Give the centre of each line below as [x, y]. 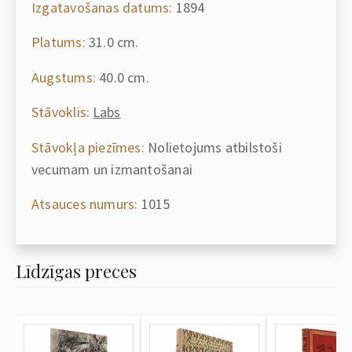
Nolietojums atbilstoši [213, 147]
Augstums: [64, 77]
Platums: [59, 42]
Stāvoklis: [61, 112]
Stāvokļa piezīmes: [88, 147]
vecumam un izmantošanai [112, 169]
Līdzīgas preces [76, 271]
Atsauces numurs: [85, 204]
